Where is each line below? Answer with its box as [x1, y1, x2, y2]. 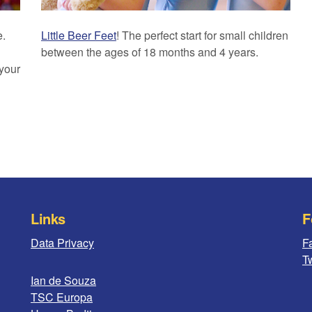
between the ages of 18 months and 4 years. [41, 44, 258, 60]
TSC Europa [31, 289, 93, 305]
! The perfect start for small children [116, 27, 288, 43]
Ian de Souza [31, 272, 96, 288]
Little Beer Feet [41, 27, 116, 43]
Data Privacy [31, 235, 94, 251]
